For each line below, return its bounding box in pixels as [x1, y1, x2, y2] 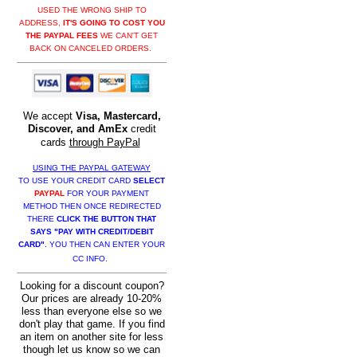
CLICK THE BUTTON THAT [57, 214, 156, 224]
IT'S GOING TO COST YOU [62, 18, 165, 28]
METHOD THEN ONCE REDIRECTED [22, 202, 161, 211]
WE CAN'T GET [98, 31, 158, 41]
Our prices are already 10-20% [22, 292, 162, 305]
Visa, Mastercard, [75, 110, 161, 123]
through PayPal [69, 136, 140, 149]
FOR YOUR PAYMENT [65, 189, 149, 198]
